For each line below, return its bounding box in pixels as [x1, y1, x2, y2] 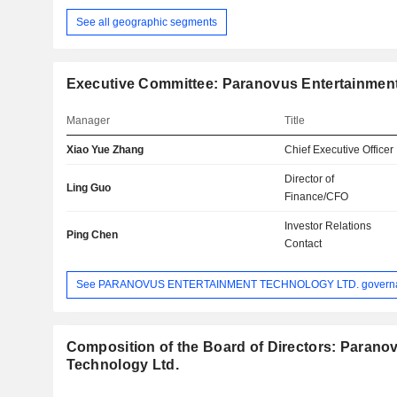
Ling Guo [66, 182, 111, 195]
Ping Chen [66, 229, 118, 242]
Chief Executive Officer [284, 144, 394, 157]
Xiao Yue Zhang [66, 144, 144, 157]
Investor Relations [284, 220, 372, 233]
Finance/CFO [284, 191, 349, 204]
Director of [284, 173, 335, 186]
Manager [66, 114, 110, 128]
